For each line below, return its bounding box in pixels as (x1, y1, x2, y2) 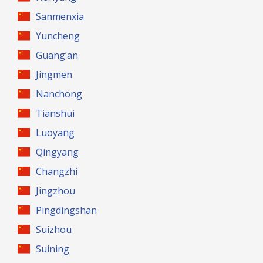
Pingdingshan (36, 204, 97, 217)
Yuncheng (36, 29, 80, 42)
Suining (36, 242, 70, 255)
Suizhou (36, 223, 72, 236)
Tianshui (36, 107, 75, 120)
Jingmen (36, 68, 73, 81)
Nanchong (36, 87, 83, 100)
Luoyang (36, 126, 75, 139)
